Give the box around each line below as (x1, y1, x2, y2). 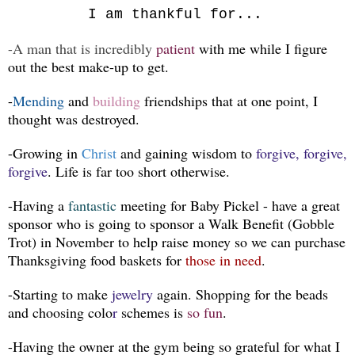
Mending (13, 91, 68, 111)
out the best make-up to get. (8, 57, 169, 77)
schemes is (121, 303, 183, 323)
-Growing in (8, 143, 82, 163)
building (93, 91, 144, 111)
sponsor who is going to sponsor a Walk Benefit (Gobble (8, 214, 334, 234)
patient (156, 39, 199, 59)
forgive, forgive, (256, 143, 347, 163)
